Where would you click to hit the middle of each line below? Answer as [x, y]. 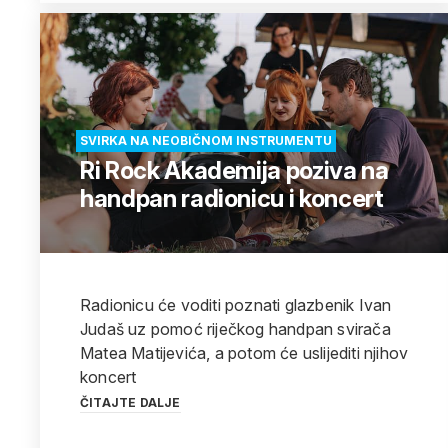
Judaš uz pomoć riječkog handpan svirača [235, 329]
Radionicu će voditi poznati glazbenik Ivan [236, 305]
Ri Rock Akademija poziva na [234, 170]
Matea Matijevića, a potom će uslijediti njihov [244, 353]
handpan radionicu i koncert [232, 198]
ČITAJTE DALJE [130, 402]
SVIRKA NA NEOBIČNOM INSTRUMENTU [206, 140]
